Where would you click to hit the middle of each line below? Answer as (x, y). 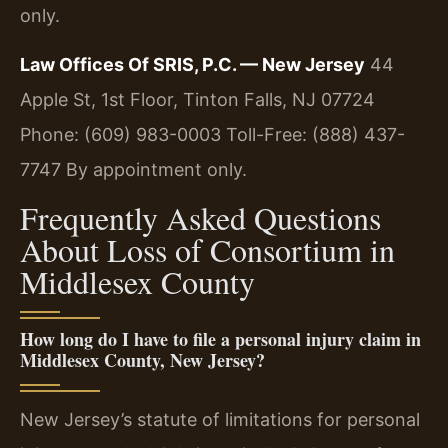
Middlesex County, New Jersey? (142, 359)
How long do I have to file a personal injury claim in (220, 338)
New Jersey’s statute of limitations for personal (220, 419)
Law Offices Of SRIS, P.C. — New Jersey (192, 65)
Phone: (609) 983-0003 (120, 135)
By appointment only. (154, 170)
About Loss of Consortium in (207, 249)
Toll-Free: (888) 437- (313, 135)
